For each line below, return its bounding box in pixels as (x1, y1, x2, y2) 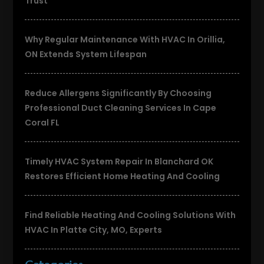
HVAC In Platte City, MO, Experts (25, 223, 163, 236)
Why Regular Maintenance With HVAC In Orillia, (25, 33, 226, 45)
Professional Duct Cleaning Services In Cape (25, 101, 217, 114)
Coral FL (25, 116, 60, 128)
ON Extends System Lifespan (25, 48, 147, 60)
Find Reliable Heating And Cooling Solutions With (25, 209, 236, 221)
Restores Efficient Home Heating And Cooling (25, 170, 220, 182)
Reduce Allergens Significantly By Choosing (25, 87, 212, 99)
